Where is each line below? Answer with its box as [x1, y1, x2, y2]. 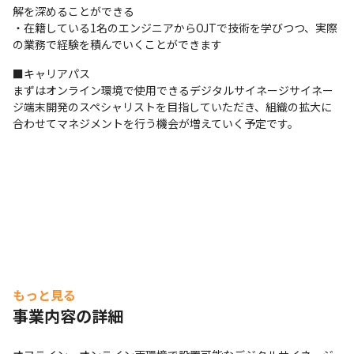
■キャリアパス [13, 66, 90, 81]
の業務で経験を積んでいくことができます [13, 36, 222, 52]
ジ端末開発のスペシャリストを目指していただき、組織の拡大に [13, 99, 332, 115]
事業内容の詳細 [13, 304, 123, 327]
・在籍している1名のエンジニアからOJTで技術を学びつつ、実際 [13, 20, 337, 36]
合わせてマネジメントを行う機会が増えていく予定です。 [13, 115, 299, 131]
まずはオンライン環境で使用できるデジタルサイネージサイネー [13, 82, 333, 98]
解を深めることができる [13, 3, 134, 19]
